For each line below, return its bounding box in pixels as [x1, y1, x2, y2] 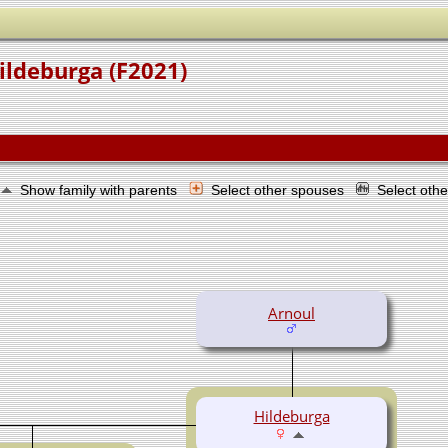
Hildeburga [253, 405, 330, 426]
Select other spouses [211, 181, 348, 198]
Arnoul [268, 302, 315, 323]
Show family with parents [20, 181, 181, 198]
